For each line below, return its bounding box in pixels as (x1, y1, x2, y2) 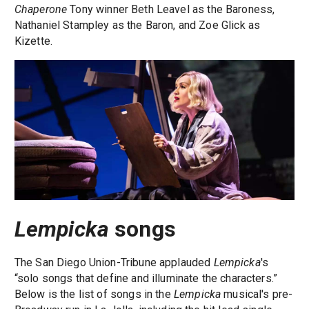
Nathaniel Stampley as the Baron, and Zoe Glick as (14, 19, 261, 32)
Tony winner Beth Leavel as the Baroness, (67, 3, 275, 17)
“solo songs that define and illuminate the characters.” (14, 271, 278, 285)
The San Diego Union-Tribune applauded (14, 255, 214, 269)
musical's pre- (221, 287, 293, 301)
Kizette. (14, 34, 52, 48)
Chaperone (14, 3, 68, 17)
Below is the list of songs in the (14, 287, 174, 301)
